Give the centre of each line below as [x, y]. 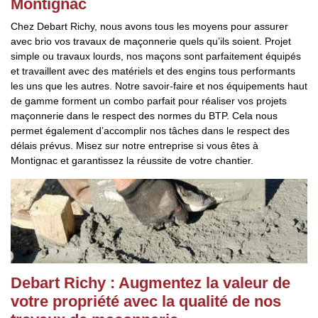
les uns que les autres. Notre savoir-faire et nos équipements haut [159, 86]
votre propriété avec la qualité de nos [146, 301]
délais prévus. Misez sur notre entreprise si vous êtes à [135, 146]
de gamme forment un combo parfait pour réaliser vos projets [149, 101]
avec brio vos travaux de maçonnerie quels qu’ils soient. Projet [151, 41]
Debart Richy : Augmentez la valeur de [150, 283]
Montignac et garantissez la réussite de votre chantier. [132, 160]
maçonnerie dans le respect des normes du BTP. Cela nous [144, 116]
